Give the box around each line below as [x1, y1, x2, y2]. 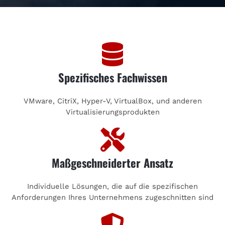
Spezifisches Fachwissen [58, 68, 167, 85]
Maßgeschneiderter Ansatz [52, 154, 173, 171]
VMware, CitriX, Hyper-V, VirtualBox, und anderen [23, 96, 202, 105]
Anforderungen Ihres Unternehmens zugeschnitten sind [12, 192, 213, 202]
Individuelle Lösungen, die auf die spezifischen [27, 181, 198, 191]
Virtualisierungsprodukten [65, 107, 160, 117]
